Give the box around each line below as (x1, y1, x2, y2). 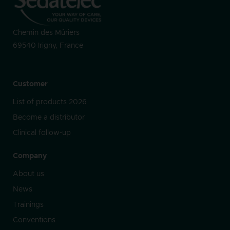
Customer (13, 81, 48, 88)
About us (13, 170, 44, 178)
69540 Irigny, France (13, 42, 83, 50)
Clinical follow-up (13, 129, 71, 137)
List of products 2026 (13, 99, 87, 106)
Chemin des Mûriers (13, 29, 80, 37)
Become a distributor (13, 114, 85, 122)
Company (13, 152, 47, 160)
